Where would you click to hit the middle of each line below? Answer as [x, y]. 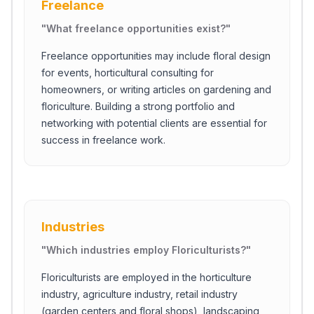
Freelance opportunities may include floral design [156, 56]
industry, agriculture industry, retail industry [139, 294]
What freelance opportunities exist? [136, 28]
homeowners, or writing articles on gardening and [156, 89]
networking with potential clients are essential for [154, 123]
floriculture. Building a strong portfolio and [138, 106]
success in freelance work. [103, 140]
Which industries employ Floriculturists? [146, 250]
